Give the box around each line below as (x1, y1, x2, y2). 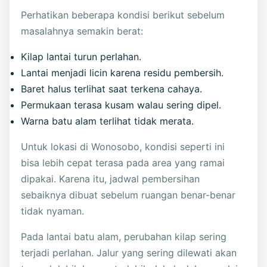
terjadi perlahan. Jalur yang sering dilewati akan (21, 246, 237, 259)
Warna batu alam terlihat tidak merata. (21, 114, 194, 127)
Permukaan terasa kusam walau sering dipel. (21, 98, 222, 111)
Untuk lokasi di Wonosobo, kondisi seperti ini (21, 140, 225, 153)
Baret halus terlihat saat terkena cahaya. (21, 82, 203, 95)
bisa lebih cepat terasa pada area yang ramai (21, 156, 225, 169)
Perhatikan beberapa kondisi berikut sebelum (21, 8, 225, 21)
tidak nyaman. (21, 204, 85, 217)
